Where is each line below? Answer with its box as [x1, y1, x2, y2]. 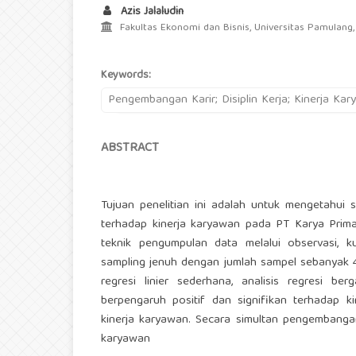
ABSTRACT [101, 137, 159, 161]
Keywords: [101, 66, 151, 86]
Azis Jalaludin [118, 2, 184, 22]
